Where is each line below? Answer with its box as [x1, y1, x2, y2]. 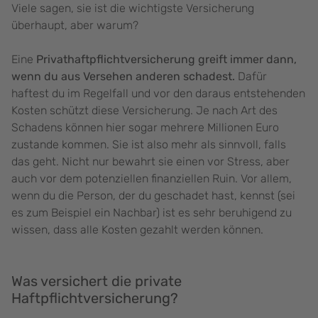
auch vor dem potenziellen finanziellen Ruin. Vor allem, [11, 172, 292, 186]
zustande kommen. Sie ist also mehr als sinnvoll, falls [11, 138, 286, 152]
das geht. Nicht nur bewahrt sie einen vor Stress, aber [11, 155, 290, 169]
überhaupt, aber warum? [11, 18, 141, 33]
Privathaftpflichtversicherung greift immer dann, [36, 53, 297, 67]
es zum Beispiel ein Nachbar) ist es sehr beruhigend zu [11, 206, 292, 220]
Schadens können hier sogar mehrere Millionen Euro [11, 121, 279, 135]
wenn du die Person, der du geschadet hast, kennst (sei [11, 189, 295, 203]
